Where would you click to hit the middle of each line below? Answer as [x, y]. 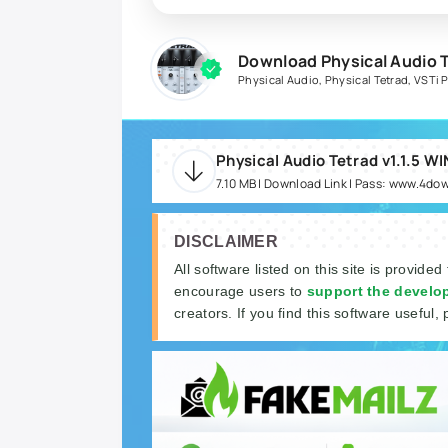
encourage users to [240, 290]
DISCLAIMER [226, 241]
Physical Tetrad [366, 80]
